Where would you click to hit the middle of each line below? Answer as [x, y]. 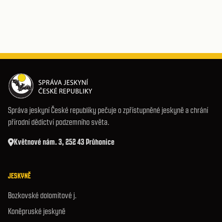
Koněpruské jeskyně [37, 211]
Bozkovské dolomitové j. [42, 195]
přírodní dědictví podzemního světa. [59, 122]
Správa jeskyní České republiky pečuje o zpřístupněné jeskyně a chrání [108, 110]
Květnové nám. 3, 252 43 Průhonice [64, 142]
